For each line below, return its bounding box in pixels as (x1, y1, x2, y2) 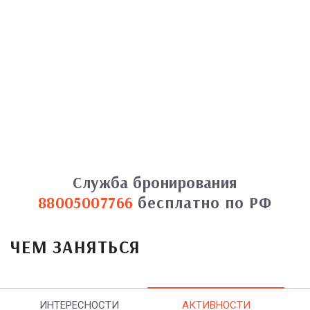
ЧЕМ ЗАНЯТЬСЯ (10, 236, 140, 257)
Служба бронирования (73, 172, 237, 192)
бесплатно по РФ (138, 192, 273, 212)
